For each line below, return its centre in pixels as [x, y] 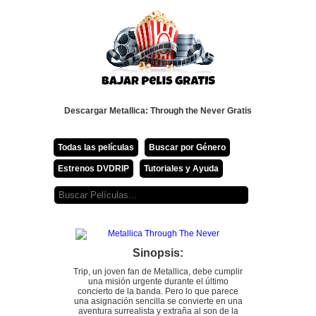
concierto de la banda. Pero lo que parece [158, 291]
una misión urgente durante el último [158, 281]
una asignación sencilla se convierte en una [158, 301]
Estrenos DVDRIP [93, 169]
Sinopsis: [158, 253]
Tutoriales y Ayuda [181, 169]
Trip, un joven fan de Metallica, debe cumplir [158, 272]
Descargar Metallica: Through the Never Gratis [158, 111]
